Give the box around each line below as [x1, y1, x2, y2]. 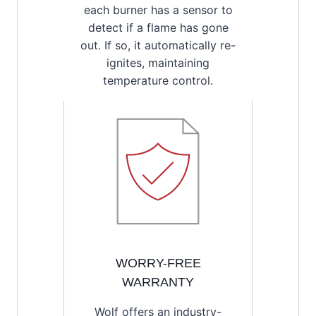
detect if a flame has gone [87, 20, 229, 35]
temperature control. [103, 73, 213, 87]
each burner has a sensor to [83, 2, 233, 17]
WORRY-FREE [115, 255, 201, 270]
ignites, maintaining [107, 55, 209, 70]
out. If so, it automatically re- [80, 37, 236, 52]
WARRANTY [122, 274, 194, 289]
